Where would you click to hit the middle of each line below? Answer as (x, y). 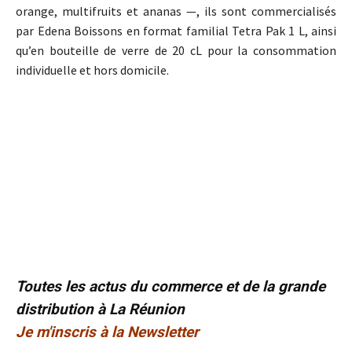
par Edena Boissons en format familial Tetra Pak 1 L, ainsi (176, 31)
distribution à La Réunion (100, 309)
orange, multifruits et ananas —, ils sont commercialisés (176, 11)
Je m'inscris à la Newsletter (107, 332)
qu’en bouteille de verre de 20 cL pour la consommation (176, 50)
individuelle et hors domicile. (92, 70)
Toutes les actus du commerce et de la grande (170, 286)
